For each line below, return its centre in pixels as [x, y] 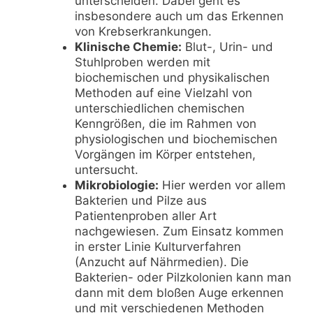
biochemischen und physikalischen [172, 77]
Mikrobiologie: [116, 185]
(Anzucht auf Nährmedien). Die [161, 262]
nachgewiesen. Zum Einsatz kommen [179, 231]
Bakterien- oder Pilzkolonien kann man [183, 277]
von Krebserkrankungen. [143, 31]
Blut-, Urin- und [227, 46]
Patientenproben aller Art [145, 216]
